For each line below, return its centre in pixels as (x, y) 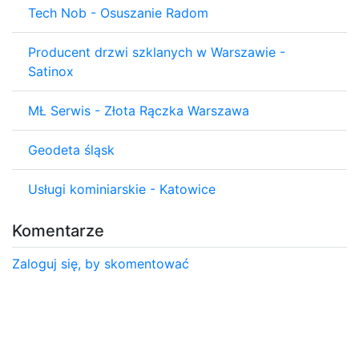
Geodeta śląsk (71, 149)
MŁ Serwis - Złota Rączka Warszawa (139, 110)
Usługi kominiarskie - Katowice (122, 189)
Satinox (51, 71)
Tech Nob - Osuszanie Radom (118, 12)
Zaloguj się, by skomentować (101, 263)
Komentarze (58, 230)
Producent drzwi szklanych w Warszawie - (157, 52)
